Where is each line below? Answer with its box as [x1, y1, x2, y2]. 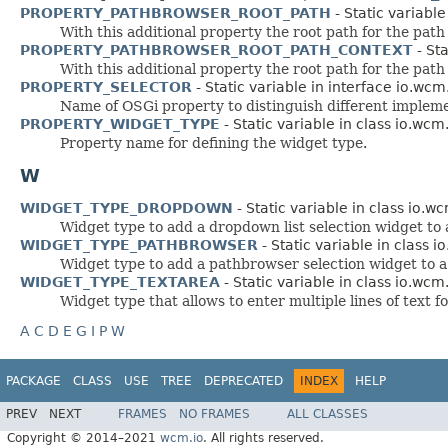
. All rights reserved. [203, 431, 324, 446]
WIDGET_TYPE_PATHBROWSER [20, 236, 258, 253]
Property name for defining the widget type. [60, 134, 367, 151]
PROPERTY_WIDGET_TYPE [20, 115, 220, 132]
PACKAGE [6, 373, 61, 388]
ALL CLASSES [287, 407, 368, 422]
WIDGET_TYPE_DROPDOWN [20, 199, 233, 216]
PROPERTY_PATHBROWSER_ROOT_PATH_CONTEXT [20, 41, 413, 58]
